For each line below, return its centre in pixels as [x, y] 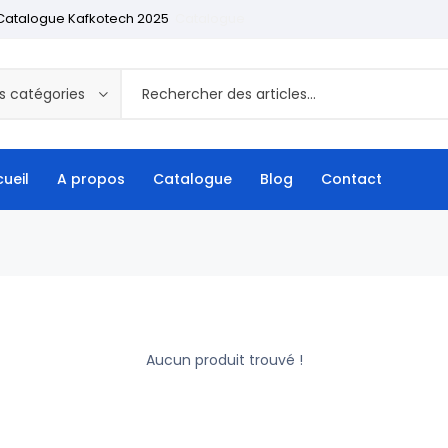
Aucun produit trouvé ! [224, 360]
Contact [351, 179]
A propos [91, 179]
